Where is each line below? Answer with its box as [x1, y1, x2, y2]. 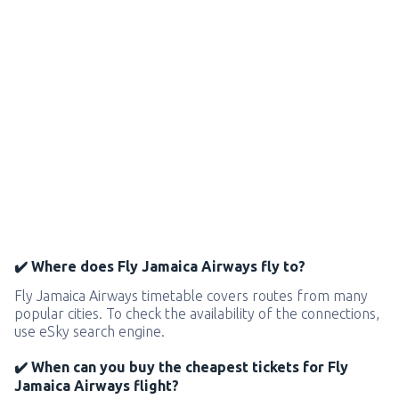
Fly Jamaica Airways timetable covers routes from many [14, 288, 368, 305]
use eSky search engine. [14, 323, 165, 340]
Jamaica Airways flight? [14, 378, 179, 395]
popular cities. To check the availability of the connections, [14, 305, 379, 322]
